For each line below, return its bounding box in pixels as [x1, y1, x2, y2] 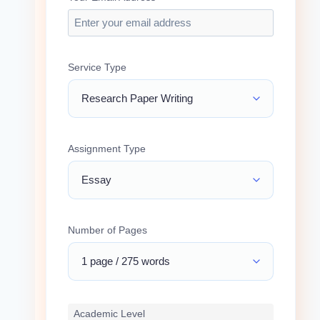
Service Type [68, 61, 126, 73]
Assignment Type [68, 142, 146, 154]
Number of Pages [68, 224, 147, 236]
